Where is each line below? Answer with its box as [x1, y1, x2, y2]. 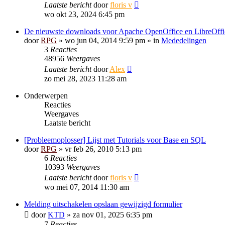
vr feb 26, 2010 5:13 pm [65, 145, 142, 153]
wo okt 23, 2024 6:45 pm [44, 10, 125, 19]
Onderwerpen [24, 91, 68, 100]
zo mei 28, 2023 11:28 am [44, 74, 127, 83]
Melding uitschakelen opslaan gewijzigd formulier [24, 200, 182, 208]
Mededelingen [161, 36, 206, 45]
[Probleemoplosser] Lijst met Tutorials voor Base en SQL [24, 136, 206, 144]
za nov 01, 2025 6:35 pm [73, 210, 152, 219]
